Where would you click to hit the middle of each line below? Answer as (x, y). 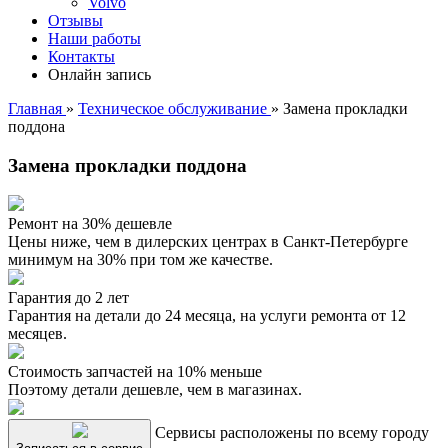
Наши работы (94, 38)
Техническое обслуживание (174, 108)
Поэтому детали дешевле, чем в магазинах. (155, 390)
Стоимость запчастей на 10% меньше (135, 372)
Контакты (81, 56)
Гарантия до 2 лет (68, 298)
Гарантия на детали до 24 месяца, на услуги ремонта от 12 (207, 316)
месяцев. (37, 334)
